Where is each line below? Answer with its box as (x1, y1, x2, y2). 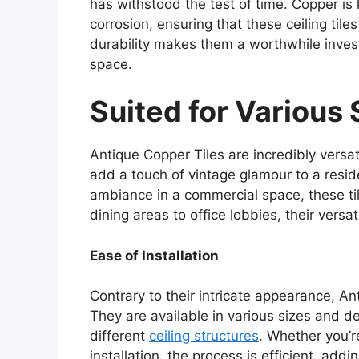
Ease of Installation (90, 247, 219, 264)
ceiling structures (149, 328, 259, 345)
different (90, 328, 149, 345)
